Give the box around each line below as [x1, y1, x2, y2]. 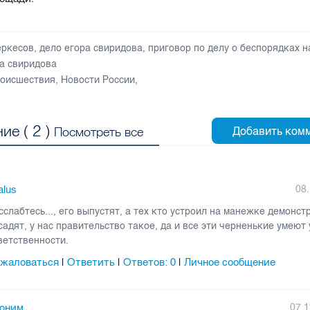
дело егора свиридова [39, 42, 143, 54]
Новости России [61, 73, 136, 86]
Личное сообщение [184, 255, 276, 268]
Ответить [67, 255, 116, 268]
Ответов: [123, 255, 171, 268]
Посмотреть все [54, 123, 144, 140]
